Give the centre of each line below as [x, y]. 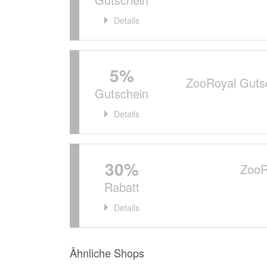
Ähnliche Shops [107, 253]
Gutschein [122, 93]
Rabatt [122, 187]
